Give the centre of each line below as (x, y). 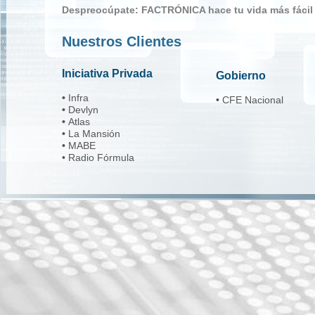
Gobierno (241, 76)
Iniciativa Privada (107, 73)
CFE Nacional (253, 100)
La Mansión (94, 134)
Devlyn (83, 110)
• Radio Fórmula (98, 157)
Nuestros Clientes (122, 41)
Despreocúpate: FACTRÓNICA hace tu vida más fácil (187, 10)
